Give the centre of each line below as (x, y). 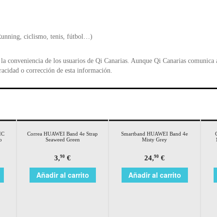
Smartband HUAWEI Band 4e (155, 133)
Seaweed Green (62, 139)
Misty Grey (155, 139)
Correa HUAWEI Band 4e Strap (62, 133)
